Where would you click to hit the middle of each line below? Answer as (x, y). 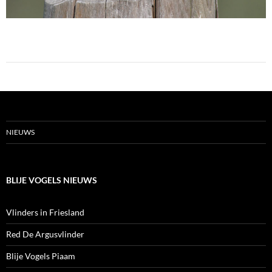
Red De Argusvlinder (45, 234)
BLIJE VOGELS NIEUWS (52, 180)
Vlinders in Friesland (45, 212)
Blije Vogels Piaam (41, 256)
